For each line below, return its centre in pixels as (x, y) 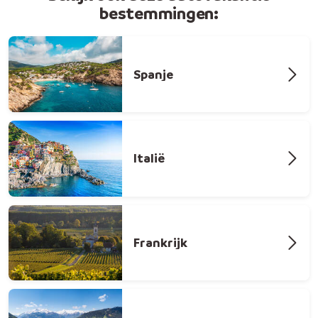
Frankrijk (160, 243)
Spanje (153, 74)
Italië (149, 158)
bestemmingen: (159, 13)
